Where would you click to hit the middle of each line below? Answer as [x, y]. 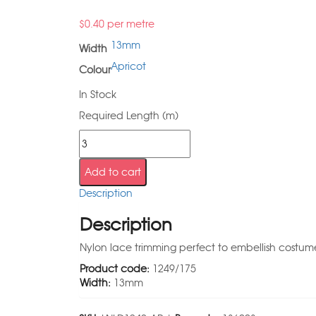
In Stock [98, 95]
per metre [129, 24]
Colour [95, 70]
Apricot [128, 66]
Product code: [115, 269]
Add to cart [113, 172]
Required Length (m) [129, 116]
